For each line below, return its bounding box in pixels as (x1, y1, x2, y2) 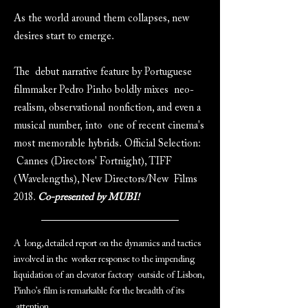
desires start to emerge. (14, 32, 114, 42)
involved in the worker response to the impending (14, 255, 195, 265)
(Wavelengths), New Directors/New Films (14, 175, 197, 185)
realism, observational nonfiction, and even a (14, 103, 201, 113)
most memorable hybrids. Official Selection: (14, 139, 201, 149)
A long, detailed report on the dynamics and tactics (14, 239, 201, 249)
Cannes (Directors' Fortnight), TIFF (14, 157, 172, 167)
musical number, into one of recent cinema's (14, 121, 204, 131)
